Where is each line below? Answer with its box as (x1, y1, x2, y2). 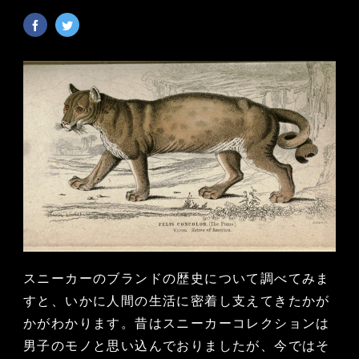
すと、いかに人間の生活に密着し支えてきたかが (22, 294, 330, 309)
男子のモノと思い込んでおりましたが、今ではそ (22, 339, 330, 353)
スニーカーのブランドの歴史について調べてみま (22, 272, 330, 286)
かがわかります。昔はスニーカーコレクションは (22, 317, 330, 331)
